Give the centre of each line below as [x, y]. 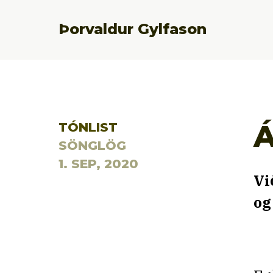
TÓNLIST [88, 127]
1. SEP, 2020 [98, 164]
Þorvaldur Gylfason [133, 29]
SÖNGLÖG [92, 145]
